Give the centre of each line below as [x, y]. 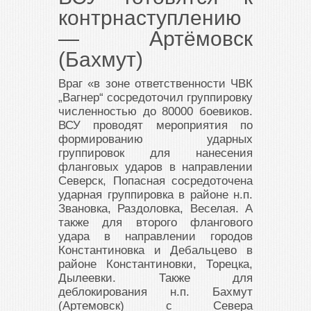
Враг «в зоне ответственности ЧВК [155, 84]
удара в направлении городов [155, 237]
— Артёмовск [155, 39]
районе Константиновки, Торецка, [155, 264]
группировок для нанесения [155, 153]
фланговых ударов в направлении [155, 167]
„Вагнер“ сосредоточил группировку [155, 98]
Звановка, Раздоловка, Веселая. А [155, 209]
